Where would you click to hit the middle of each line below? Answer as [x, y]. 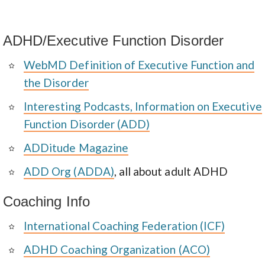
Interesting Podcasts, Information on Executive [143, 106]
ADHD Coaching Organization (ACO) [117, 249]
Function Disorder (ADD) [87, 124]
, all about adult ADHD [171, 171]
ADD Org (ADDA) [69, 171]
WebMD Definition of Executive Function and [139, 65]
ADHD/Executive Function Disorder [113, 41]
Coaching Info [46, 201]
